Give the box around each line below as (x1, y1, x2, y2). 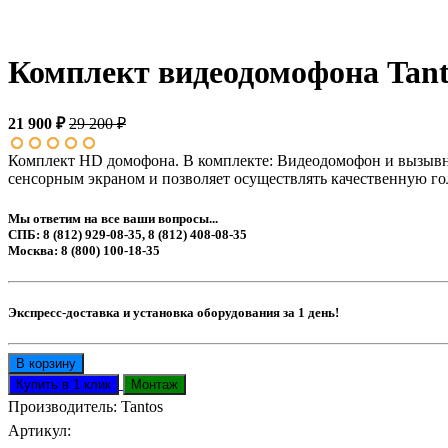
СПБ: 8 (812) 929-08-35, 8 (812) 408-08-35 (8, 226, 247, 242)
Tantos (121, 398, 163, 416)
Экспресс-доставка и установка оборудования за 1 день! (8, 304, 339, 320)
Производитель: (8, 398, 117, 416)
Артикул (8, 422, 67, 440)
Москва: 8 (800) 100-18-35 (8, 242, 160, 258)
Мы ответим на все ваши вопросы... (8, 210, 218, 226)
